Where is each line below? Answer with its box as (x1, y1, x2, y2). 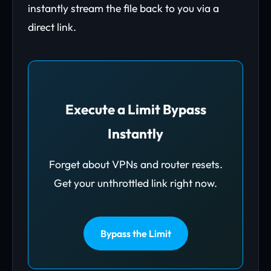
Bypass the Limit (100, 227, 171, 240)
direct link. (28, 20, 76, 34)
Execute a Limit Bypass (65, 101, 206, 118)
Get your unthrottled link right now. (54, 176, 217, 190)
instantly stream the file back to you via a (28, 1, 219, 15)
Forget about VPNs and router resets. (48, 157, 223, 171)
